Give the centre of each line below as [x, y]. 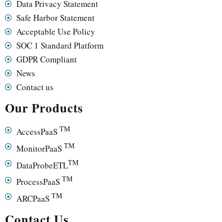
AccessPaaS [38, 131]
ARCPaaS [34, 198]
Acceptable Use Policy [55, 32]
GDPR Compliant [46, 59]
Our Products [44, 108]
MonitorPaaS [40, 148]
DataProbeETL [42, 165]
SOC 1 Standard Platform [60, 46]
